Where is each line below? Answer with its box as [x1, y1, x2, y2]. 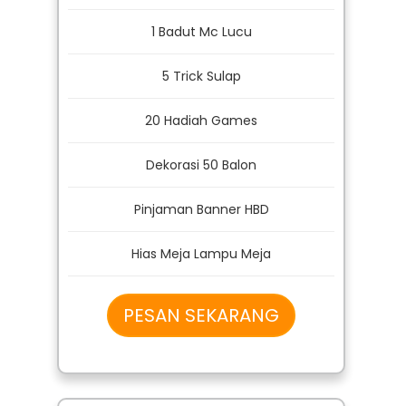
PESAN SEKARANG [123, 326, 280, 353]
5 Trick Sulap [161, 91, 241, 110]
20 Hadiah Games [145, 135, 258, 154]
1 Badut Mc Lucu [150, 46, 252, 65]
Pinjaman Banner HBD [133, 224, 269, 243]
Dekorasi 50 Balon [146, 179, 257, 198]
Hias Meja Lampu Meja [131, 268, 272, 287]
